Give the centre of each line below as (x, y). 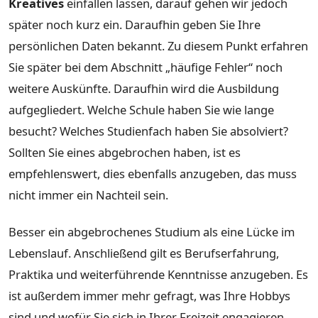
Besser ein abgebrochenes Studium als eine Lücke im (152, 231)
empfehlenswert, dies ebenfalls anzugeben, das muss (153, 174)
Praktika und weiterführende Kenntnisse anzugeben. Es (158, 274)
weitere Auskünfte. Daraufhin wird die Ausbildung (144, 89)
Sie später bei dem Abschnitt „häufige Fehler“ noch (146, 67)
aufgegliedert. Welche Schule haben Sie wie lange (141, 110)
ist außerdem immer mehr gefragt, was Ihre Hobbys (149, 295)
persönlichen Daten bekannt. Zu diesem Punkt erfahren (158, 46)
